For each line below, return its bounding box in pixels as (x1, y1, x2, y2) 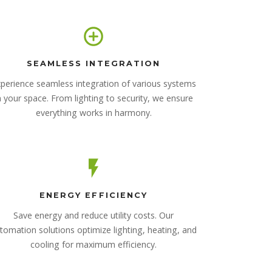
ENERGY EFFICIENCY (39, 190, 148, 200)
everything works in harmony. (35, 106, 152, 118)
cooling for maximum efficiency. (30, 238, 157, 250)
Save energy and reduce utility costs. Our (13, 209, 174, 221)
